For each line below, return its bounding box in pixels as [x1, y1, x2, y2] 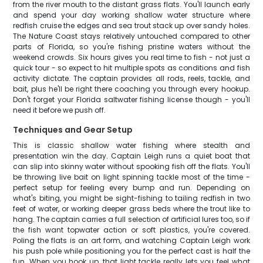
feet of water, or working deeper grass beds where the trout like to [13, 204, 250, 214]
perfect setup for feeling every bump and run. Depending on [13, 183, 250, 193]
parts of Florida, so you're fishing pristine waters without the [13, 42, 250, 52]
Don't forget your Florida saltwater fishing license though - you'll [13, 95, 250, 104]
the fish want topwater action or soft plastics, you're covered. [13, 225, 250, 235]
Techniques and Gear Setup [13, 124, 133, 136]
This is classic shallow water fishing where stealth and [13, 140, 250, 150]
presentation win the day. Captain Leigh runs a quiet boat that [13, 151, 250, 161]
